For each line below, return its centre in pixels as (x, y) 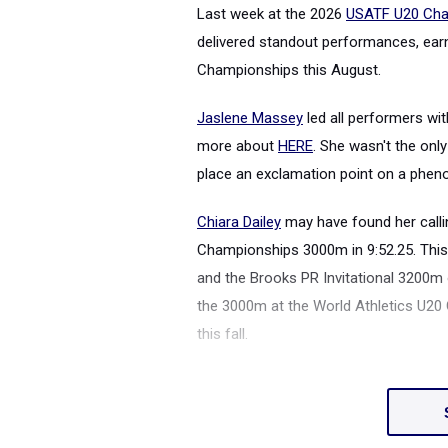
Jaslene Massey (250, 118)
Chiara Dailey (239, 222)
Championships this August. (291, 70)
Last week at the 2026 (271, 14)
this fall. (224, 334)
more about (237, 146)
